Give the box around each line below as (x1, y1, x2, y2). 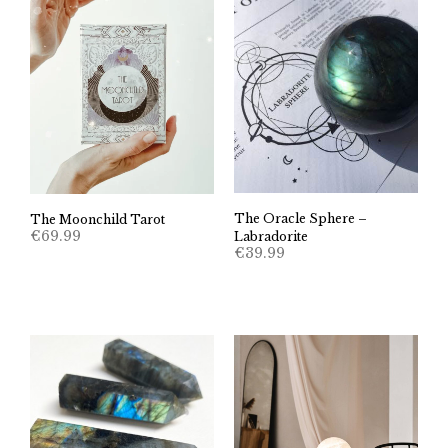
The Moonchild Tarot (30, 212, 165, 228)
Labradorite (234, 228, 308, 244)
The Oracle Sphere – (234, 210, 367, 226)
